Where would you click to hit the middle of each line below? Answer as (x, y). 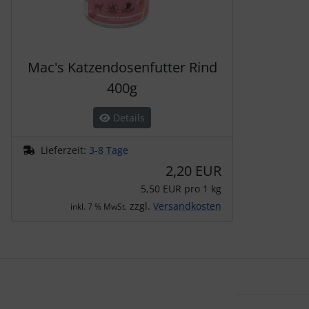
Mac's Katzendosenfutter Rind (122, 67)
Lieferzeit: (65, 150)
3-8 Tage (109, 150)
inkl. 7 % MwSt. (99, 206)
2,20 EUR (193, 170)
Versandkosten (187, 206)
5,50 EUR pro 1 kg (181, 188)
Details (128, 117)
